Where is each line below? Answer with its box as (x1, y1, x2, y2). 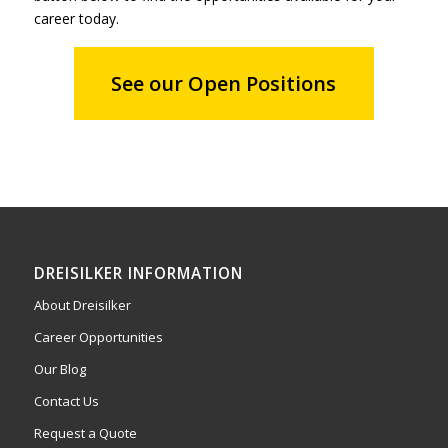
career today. (33, 8, 119, 28)
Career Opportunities (33, 327, 163, 346)
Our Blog (33, 359, 86, 378)
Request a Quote (33, 423, 137, 442)
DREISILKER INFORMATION (33, 262, 243, 284)
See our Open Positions (111, 69, 337, 97)
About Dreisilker (33, 295, 131, 314)
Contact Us (33, 391, 99, 410)
